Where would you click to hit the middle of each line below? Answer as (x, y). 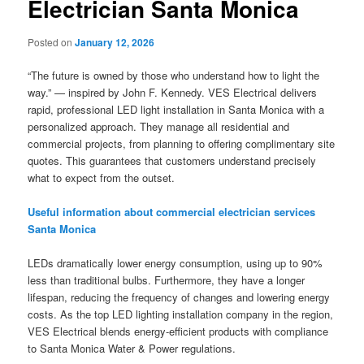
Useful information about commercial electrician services (172, 212)
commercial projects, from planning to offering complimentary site (182, 144)
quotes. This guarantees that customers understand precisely (172, 161)
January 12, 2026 (115, 42)
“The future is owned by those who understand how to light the (174, 76)
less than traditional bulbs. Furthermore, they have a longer (167, 280)
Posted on (52, 42)
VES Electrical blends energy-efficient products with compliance (178, 331)
